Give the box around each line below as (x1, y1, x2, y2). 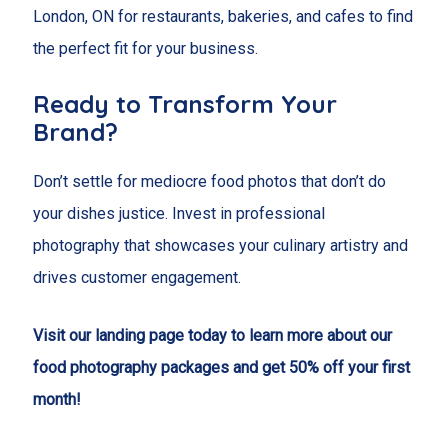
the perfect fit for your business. (32, 38, 258, 58)
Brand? (32, 117, 118, 148)
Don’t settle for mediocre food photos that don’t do (32, 172, 386, 192)
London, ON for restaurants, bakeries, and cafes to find (32, 6, 413, 26)
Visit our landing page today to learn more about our (32, 326, 392, 346)
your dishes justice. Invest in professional (32, 204, 325, 224)
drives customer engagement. (32, 268, 241, 288)
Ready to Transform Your (32, 89, 337, 120)
